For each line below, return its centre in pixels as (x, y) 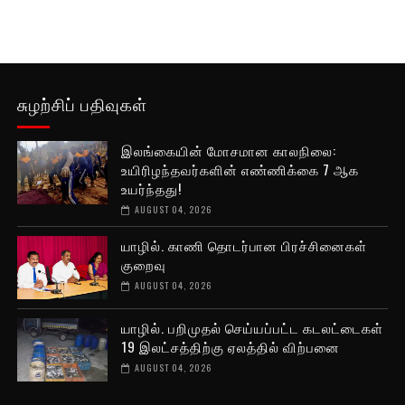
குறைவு (143, 264)
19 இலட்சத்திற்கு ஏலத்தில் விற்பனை (230, 346)
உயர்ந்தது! (151, 188)
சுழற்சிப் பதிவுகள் (82, 103)
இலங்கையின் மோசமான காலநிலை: (228, 150)
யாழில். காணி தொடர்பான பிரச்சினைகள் (244, 245)
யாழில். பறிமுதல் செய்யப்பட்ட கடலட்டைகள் (252, 327)
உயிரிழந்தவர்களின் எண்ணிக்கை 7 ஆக (240, 169)
